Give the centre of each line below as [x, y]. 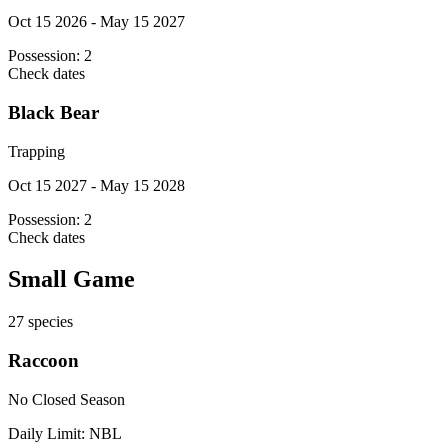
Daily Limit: [48, 433]
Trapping [36, 151]
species [48, 322]
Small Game [71, 279]
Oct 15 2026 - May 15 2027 [96, 22]
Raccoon [43, 361]
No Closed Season [66, 399]
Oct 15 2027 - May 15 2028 [96, 185]
